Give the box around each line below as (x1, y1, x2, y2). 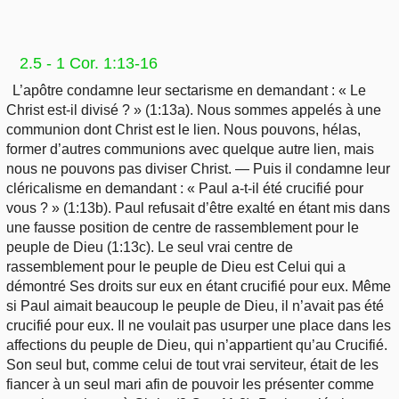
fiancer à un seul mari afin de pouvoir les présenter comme (6, 377, 374, 393)
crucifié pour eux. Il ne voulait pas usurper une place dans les (6, 318, 391, 334)
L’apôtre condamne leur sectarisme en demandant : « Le (12, 83, 367, 99)
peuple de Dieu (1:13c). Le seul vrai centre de (6, 240, 293, 256)
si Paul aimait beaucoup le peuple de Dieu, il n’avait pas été (6, 298, 384, 314)
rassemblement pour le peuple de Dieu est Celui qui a (6, 259, 346, 275)
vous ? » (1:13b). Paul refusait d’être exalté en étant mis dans (6, 200, 390, 216)
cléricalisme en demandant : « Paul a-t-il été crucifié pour (6, 181, 363, 197)
